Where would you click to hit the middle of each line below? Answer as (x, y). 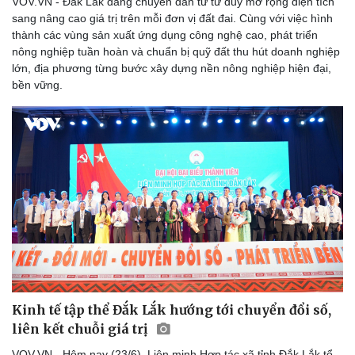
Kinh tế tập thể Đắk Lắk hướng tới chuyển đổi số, (172, 310)
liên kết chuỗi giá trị (81, 329)
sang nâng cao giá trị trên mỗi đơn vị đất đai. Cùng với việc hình (172, 19)
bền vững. (37, 85)
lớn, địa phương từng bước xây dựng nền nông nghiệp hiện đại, (172, 69)
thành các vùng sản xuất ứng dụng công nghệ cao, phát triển (165, 35)
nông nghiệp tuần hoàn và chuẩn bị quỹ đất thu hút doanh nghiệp (176, 52)
